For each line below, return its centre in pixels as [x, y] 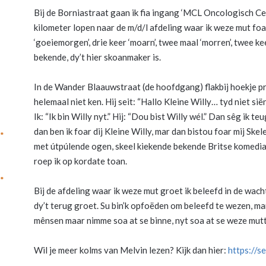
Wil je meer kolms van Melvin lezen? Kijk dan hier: [131, 250]
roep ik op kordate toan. [80, 161]
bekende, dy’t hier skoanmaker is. [97, 57]
